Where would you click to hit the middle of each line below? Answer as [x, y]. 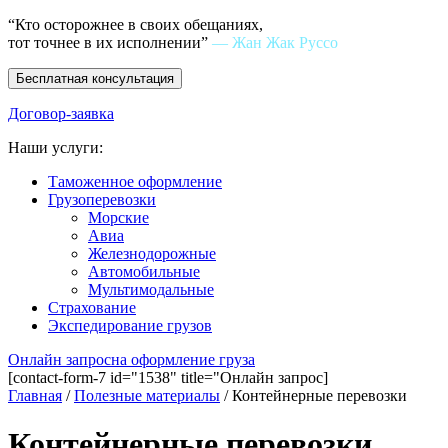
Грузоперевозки [102, 199]
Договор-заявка [61, 113]
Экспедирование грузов [130, 325]
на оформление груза [183, 359]
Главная [35, 395]
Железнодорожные [152, 253]
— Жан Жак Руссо [275, 42]
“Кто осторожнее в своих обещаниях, [135, 24]
